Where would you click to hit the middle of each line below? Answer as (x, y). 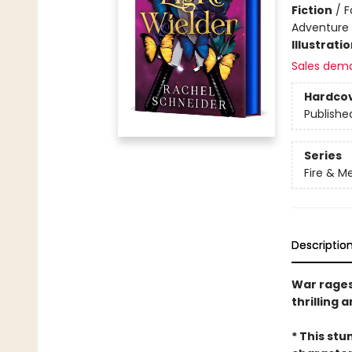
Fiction (312, 10)
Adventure (320, 27)
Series (323, 156)
